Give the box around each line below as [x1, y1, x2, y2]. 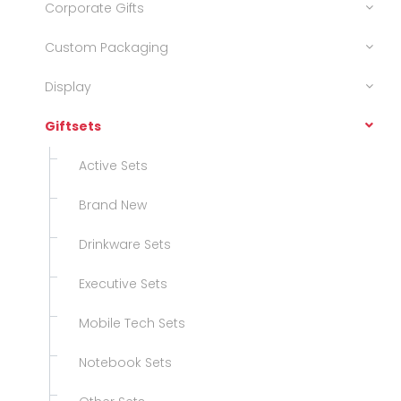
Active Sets [68, 157, 148, 175]
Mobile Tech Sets [68, 314, 185, 333]
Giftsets [45, 117, 101, 136]
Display [45, 78, 91, 97]
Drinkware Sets [68, 235, 171, 254]
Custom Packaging [45, 38, 168, 57]
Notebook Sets [68, 354, 172, 372]
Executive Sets [68, 275, 167, 294]
